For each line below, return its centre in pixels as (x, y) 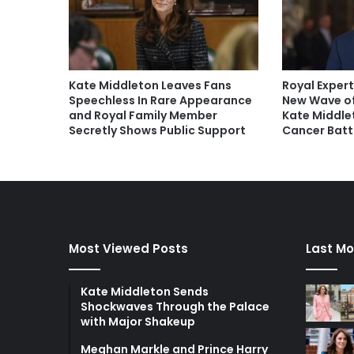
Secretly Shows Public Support (157, 130)
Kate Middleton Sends (145, 291)
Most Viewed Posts (128, 248)
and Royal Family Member (143, 115)
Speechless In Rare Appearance (160, 100)
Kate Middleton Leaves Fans (150, 85)
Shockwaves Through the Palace (175, 306)
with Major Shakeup (138, 321)
